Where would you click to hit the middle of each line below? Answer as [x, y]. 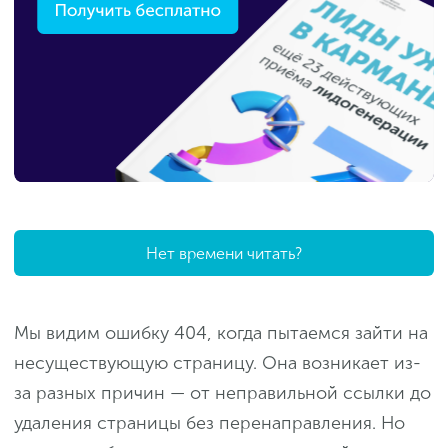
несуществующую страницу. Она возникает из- [217, 363]
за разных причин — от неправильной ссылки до [222, 393]
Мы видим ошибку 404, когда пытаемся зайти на [221, 333]
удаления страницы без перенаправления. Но [209, 423]
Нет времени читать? [224, 253]
